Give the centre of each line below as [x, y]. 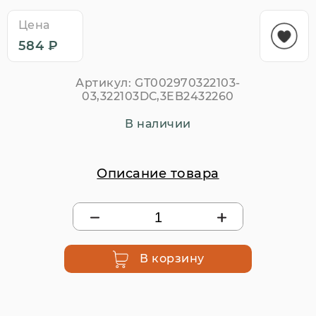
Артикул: [104, 83]
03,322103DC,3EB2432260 [158, 96]
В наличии [158, 124]
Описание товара [158, 174]
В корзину [172, 259]
